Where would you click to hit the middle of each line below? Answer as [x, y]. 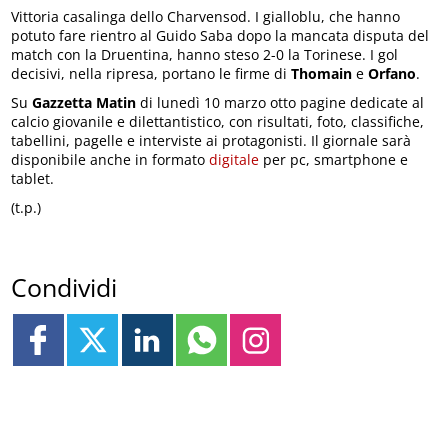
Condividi [64, 287]
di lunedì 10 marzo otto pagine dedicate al [280, 102]
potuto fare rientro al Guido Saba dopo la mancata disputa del [220, 35]
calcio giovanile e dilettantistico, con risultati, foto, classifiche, [218, 121]
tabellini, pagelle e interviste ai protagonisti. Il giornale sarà [211, 140]
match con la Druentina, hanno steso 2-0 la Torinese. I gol [205, 54]
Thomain [322, 73]
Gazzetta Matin [84, 102]
